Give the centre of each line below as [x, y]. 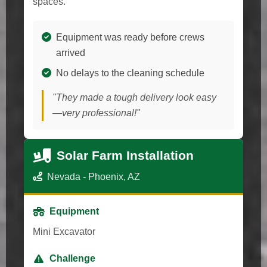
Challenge [72, 258]
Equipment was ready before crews [130, 37]
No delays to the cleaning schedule [130, 73]
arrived [71, 52]
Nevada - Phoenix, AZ [94, 176]
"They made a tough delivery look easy [134, 97]
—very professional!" [96, 113]
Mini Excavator [64, 231]
